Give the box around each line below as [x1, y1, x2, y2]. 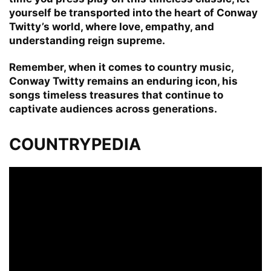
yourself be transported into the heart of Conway [9, 6, 258, 19]
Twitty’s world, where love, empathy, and [9, 20, 214, 33]
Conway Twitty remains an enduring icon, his [9, 74, 238, 87]
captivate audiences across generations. [9, 102, 217, 115]
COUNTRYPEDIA [9, 134, 141, 154]
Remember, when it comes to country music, [9, 60, 233, 73]
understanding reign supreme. [9, 34, 165, 47]
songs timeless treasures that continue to [9, 88, 223, 101]
